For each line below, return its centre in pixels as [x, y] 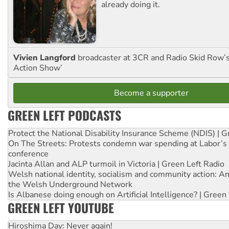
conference [28, 154]
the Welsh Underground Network [70, 184]
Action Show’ [38, 68]
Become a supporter [151, 93]
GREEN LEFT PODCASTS [64, 115]
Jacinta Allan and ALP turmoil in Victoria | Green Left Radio [116, 164]
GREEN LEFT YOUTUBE [61, 207]
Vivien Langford [45, 58]
